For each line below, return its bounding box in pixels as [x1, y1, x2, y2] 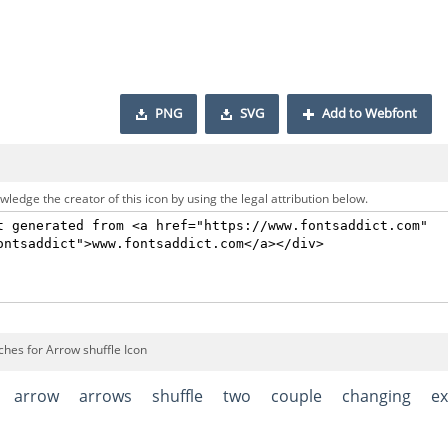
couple [271, 387, 322, 406]
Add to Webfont [322, 106, 417, 122]
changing [342, 387, 411, 406]
